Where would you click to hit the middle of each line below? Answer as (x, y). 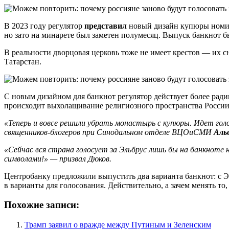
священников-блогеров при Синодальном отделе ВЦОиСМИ (109, 132)
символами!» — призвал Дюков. (58, 158)
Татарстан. (23, 61)
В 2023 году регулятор (44, 26)
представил (106, 26)
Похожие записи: (42, 205)
